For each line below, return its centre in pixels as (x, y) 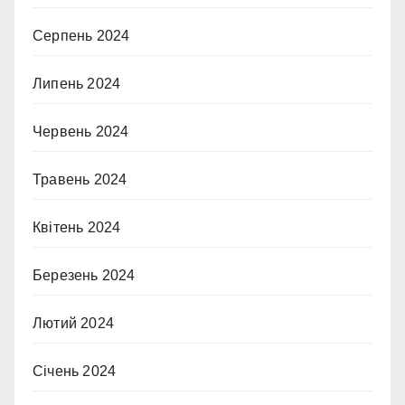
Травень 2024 (80, 179)
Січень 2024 (75, 371)
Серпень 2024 (81, 36)
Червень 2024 (81, 132)
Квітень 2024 (77, 227)
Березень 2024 (84, 275)
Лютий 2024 (73, 323)
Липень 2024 (77, 84)
